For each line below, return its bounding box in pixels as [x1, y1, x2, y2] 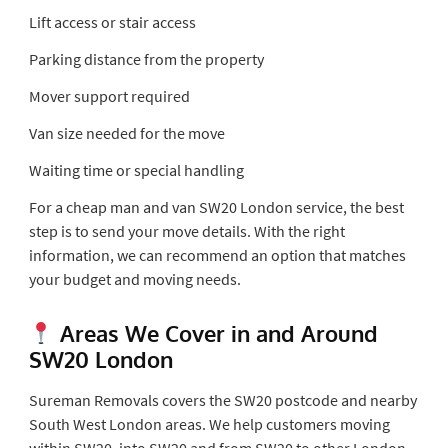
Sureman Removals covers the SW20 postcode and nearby [28, 389, 417, 410]
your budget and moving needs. [28, 268, 241, 289]
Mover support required [28, 85, 190, 106]
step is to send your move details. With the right [28, 220, 345, 241]
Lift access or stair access [28, 11, 196, 32]
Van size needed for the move [28, 122, 225, 143]
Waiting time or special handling [28, 159, 244, 180]
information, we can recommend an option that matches [28, 244, 406, 265]
